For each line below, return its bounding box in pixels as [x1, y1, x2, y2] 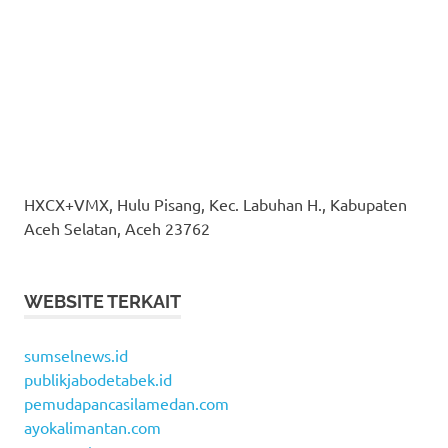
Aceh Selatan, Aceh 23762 [24, 217, 210, 238]
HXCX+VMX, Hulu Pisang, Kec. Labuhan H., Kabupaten [24, 193, 407, 214]
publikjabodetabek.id [24, 368, 172, 389]
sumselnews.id [24, 344, 128, 365]
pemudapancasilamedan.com [24, 392, 229, 413]
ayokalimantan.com [24, 416, 161, 437]
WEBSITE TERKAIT [24, 290, 181, 312]
